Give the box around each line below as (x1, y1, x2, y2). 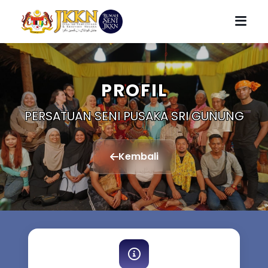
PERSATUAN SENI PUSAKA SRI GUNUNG (24, 108, 244, 124)
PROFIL (100, 78, 167, 102)
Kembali (118, 150, 159, 163)
